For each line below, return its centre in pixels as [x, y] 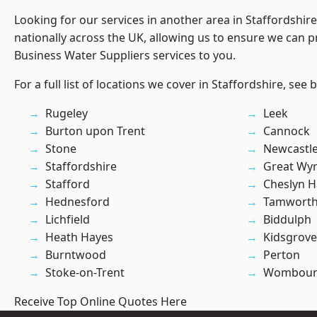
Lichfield [68, 220]
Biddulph [287, 220]
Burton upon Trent [95, 131]
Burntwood [76, 255]
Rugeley [67, 114]
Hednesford [77, 202]
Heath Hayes [79, 237]
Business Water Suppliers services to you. [125, 56]
